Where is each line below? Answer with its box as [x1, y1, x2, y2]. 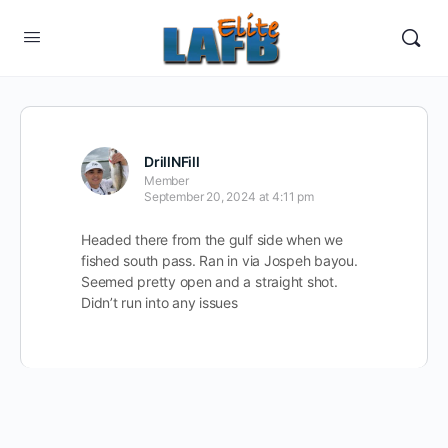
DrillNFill [144, 153, 200, 170]
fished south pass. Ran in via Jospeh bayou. [81, 252, 358, 269]
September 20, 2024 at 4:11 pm [144, 189, 314, 204]
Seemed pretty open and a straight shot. [81, 273, 338, 290]
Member [144, 173, 189, 188]
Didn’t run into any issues [81, 294, 238, 311]
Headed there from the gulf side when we [81, 231, 343, 248]
